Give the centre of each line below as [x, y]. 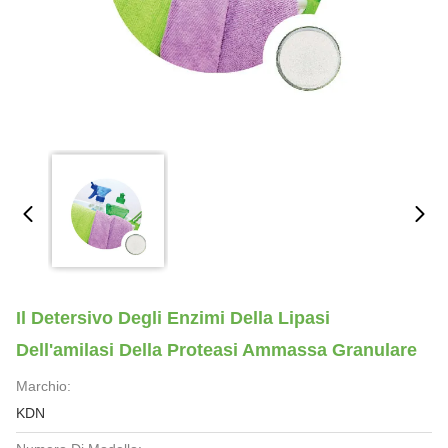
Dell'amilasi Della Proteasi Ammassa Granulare [216, 350]
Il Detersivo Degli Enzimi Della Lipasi [173, 318]
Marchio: [43, 386]
